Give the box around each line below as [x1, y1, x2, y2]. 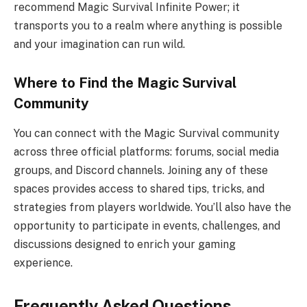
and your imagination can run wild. [14, 38, 185, 51]
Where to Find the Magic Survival [14, 74, 236, 91]
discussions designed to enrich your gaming [14, 238, 236, 251]
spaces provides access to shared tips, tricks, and [14, 182, 265, 196]
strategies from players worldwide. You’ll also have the [14, 201, 291, 214]
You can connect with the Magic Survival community [14, 127, 280, 140]
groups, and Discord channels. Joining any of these [14, 164, 268, 177]
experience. [14, 256, 73, 270]
